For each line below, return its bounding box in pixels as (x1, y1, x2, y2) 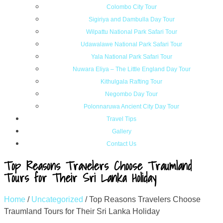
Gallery (111, 128, 131, 135)
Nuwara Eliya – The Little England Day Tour (72, 66, 191, 73)
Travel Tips (107, 115, 136, 122)
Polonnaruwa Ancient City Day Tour (84, 103, 179, 110)
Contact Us (107, 140, 136, 147)
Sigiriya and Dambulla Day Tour (88, 16, 175, 23)
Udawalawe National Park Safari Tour (81, 41, 182, 48)
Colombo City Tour (106, 3, 157, 10)
